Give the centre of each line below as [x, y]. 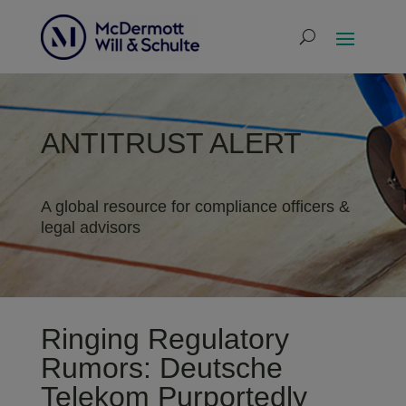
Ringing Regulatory [164, 339]
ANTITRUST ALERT [171, 143]
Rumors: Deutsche [161, 368]
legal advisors [90, 227]
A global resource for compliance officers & [195, 207]
